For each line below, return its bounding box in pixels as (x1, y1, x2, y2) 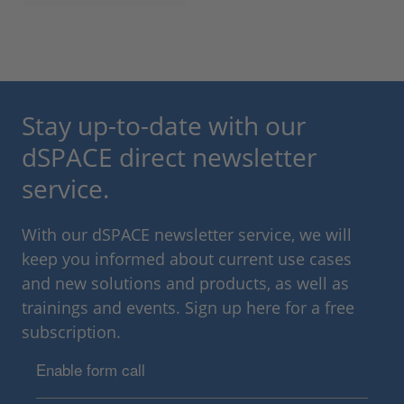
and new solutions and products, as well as (22, 272, 349, 295)
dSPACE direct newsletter (22, 140, 317, 175)
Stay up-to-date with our (22, 108, 306, 143)
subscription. (22, 321, 121, 344)
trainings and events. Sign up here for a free (22, 297, 354, 319)
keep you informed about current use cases (22, 248, 352, 271)
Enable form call (36, 358, 145, 381)
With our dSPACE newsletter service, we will (22, 224, 352, 246)
